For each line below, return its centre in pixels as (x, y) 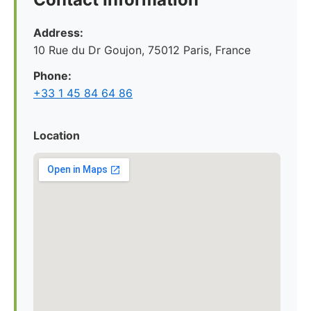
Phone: (52, 76)
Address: (58, 33)
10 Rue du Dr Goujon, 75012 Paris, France (142, 50)
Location (57, 135)
